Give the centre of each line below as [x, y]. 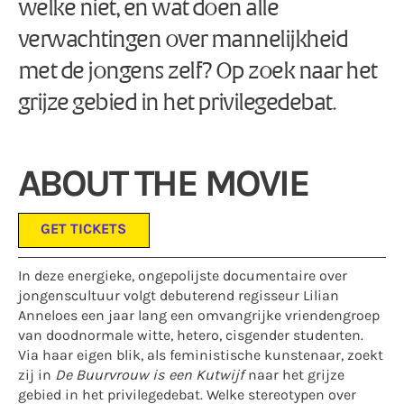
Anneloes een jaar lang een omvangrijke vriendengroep [199, 317]
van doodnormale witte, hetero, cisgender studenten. [191, 336]
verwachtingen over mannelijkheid [183, 40]
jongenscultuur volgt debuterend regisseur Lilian [179, 297]
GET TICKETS [84, 230]
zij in [37, 376]
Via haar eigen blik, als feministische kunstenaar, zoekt [201, 356]
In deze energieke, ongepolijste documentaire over [183, 277]
